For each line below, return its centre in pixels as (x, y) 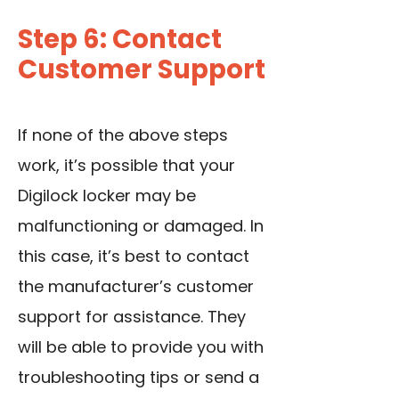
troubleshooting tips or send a (138, 378)
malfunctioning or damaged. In (141, 226)
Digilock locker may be (107, 196)
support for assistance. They (132, 317)
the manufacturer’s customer (136, 287)
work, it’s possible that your (126, 166)
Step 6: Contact (120, 40)
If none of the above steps (123, 135)
